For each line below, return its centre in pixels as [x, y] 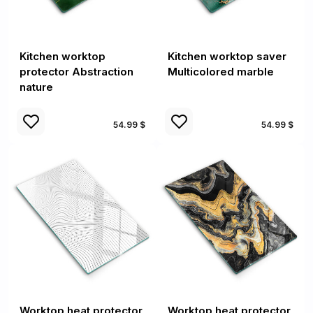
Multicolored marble [221, 72]
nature [36, 87]
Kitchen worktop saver [227, 56]
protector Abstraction [77, 72]
